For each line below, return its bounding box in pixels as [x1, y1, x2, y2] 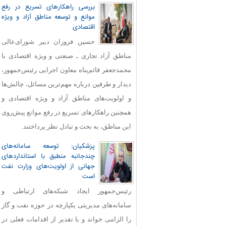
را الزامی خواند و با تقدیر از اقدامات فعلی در [2, 215, 131, 223]
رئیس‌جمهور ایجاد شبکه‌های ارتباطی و [2, 187, 131, 195]
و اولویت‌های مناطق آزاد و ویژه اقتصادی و [2, 94, 131, 102]
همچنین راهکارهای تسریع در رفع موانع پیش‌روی [2, 108, 131, 116]
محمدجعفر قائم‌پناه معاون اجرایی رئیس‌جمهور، [2, 66, 131, 74]
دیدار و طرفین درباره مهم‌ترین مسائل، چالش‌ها [2, 80, 131, 88]
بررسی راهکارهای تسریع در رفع [2, 2, 95, 12]
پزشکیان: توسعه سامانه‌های [2, 141, 95, 151]
